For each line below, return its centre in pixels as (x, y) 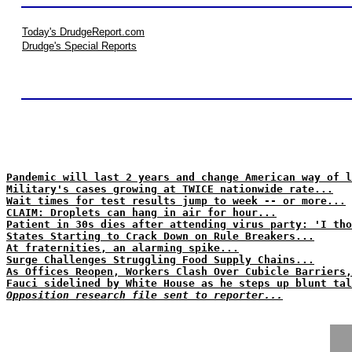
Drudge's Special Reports (79, 46)
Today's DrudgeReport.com (83, 32)
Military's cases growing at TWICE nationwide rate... (170, 189)
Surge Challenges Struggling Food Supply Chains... (160, 260)
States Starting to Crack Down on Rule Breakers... (160, 236)
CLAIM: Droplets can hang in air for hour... (141, 213)
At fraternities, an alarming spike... (123, 248)
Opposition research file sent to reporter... (145, 295)
